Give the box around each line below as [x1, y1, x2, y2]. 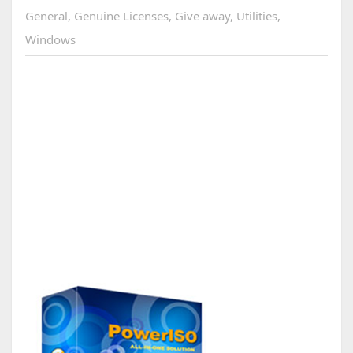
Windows [24, 32, 76, 48]
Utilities [236, 8, 277, 24]
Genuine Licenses [73, 8, 169, 24]
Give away [174, 8, 230, 24]
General [24, 8, 68, 24]
